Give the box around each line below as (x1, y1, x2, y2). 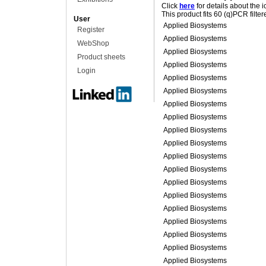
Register (77, 26, 104, 34)
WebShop (77, 39, 109, 47)
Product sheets (77, 53, 125, 61)
